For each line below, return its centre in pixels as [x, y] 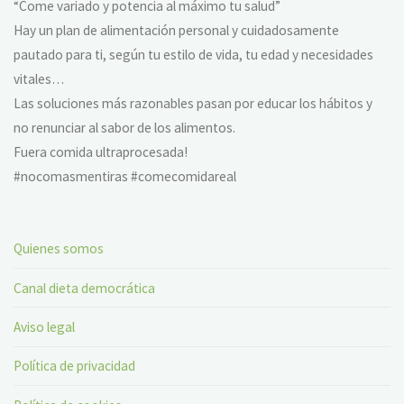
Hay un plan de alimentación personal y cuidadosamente [177, 30]
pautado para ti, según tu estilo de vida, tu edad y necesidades [194, 54]
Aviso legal [45, 326]
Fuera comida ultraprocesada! [101, 151]
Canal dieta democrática [85, 288]
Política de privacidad [75, 366]
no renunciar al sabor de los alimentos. [125, 127]
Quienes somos [59, 249]
